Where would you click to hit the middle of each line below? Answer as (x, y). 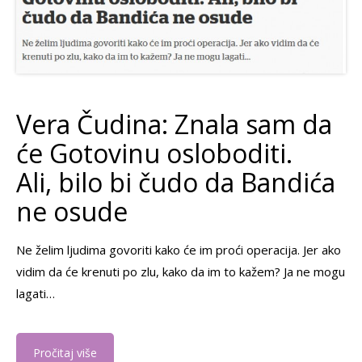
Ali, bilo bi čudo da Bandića (176, 182)
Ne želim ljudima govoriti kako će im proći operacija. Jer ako (179, 249)
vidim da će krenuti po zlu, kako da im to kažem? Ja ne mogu (181, 271)
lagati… (36, 293)
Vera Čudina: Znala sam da (174, 124)
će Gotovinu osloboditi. (154, 153)
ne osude (72, 211)
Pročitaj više (65, 352)
